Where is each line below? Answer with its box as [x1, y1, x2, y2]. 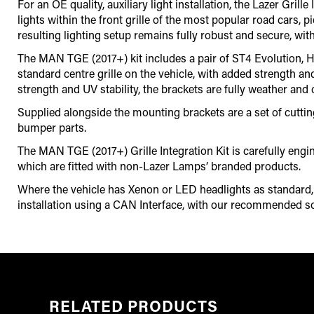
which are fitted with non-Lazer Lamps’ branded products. [18, 158, 301, 174]
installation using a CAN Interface [18, 197, 182, 212]
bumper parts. [18, 120, 86, 135]
